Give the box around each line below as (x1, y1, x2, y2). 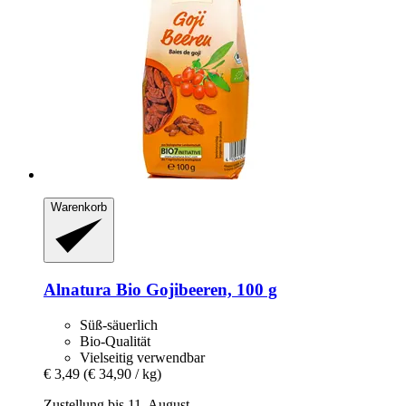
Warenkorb (51, 199, 107, 214)
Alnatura (43, 280, 111, 300)
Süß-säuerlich (80, 316, 158, 333)
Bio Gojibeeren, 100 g (111, 280, 277, 300)
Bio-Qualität (80, 333, 150, 349)
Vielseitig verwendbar (80, 349, 205, 365)
